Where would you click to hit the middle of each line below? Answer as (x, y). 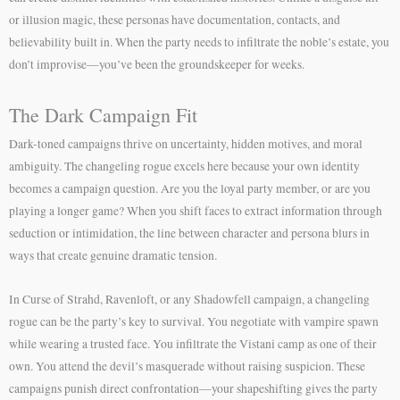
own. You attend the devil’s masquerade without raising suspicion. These (187, 366)
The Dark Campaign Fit (103, 114)
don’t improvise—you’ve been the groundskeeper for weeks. (157, 64)
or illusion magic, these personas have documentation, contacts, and (175, 19)
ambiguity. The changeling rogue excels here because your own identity (184, 166)
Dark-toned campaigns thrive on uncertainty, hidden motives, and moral (186, 143)
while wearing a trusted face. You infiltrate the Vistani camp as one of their (193, 343)
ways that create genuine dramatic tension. (113, 255)
